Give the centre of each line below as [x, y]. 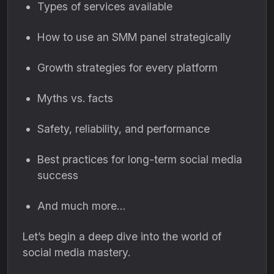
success [58, 175]
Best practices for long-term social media [140, 159]
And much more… [81, 206]
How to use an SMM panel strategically [134, 37]
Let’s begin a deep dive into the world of [122, 236]
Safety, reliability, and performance [124, 129]
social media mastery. [76, 252]
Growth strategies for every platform [128, 68]
